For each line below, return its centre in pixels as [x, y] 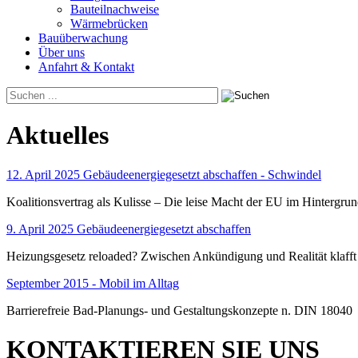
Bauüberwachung [83, 38]
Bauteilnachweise [115, 9]
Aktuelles [58, 135]
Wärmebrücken [109, 23]
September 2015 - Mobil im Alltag [93, 283]
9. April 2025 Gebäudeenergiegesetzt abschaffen [129, 229]
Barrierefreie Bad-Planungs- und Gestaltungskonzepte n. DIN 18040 [179, 310]
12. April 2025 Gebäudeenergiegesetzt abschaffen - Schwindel [164, 174]
